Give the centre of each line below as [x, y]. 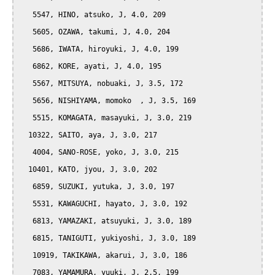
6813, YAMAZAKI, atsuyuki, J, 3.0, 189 [26, 221]
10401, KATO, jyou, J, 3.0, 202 [24, 170]
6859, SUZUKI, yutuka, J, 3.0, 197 [26, 187]
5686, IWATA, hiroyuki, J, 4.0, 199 [26, 49]
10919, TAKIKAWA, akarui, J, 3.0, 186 [26, 256]
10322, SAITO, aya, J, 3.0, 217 [24, 135]
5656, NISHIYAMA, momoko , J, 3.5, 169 [26, 101]
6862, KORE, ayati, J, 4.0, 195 [26, 67]
